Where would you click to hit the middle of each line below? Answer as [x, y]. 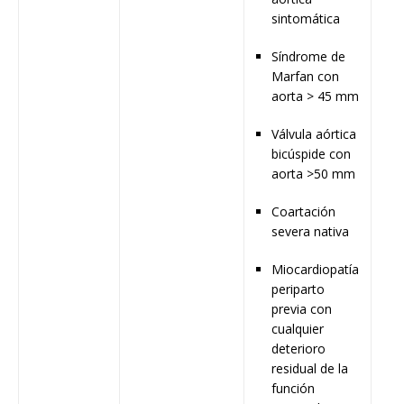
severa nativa [310, 232]
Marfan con [305, 77]
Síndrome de [308, 57]
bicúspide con [311, 154]
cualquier [298, 329]
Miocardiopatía [315, 270]
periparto [298, 289]
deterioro [298, 349]
